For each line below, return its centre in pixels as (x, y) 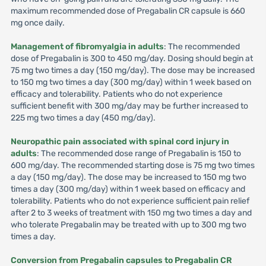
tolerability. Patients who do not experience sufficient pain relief (130, 201)
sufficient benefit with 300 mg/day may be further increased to (129, 106)
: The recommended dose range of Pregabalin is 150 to (139, 153)
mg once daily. (37, 23)
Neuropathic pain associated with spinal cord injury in (120, 142)
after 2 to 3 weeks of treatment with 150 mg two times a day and (131, 213)
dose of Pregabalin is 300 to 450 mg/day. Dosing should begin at (132, 58)
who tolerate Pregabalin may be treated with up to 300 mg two (128, 225)
